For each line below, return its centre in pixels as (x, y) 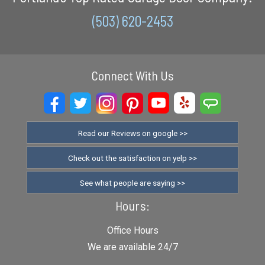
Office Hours (132, 231)
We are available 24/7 (132, 247)
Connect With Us (132, 75)
